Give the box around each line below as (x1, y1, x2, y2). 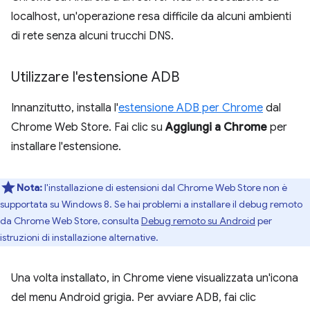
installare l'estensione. (11, 139, 121, 154)
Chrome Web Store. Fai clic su (11, 120, 165, 134)
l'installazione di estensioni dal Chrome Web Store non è (42, 181, 287, 194)
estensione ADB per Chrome (118, 100, 263, 115)
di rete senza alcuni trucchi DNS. (11, 28, 174, 43)
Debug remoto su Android (141, 214, 255, 227)
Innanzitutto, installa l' (11, 100, 118, 115)
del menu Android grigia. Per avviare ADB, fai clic (11, 290, 256, 304)
